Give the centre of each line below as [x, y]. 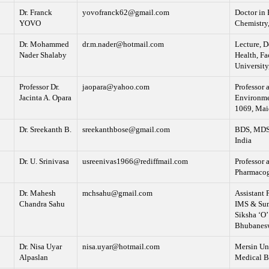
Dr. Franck [35, 13]
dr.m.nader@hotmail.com [123, 44]
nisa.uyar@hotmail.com [121, 247]
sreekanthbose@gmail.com [126, 130]
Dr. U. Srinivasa [44, 162]
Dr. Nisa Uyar [40, 247]
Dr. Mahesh [37, 193]
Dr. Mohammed [44, 44]
